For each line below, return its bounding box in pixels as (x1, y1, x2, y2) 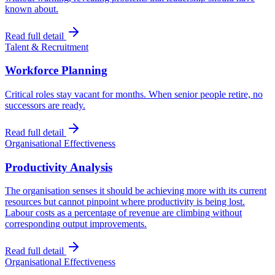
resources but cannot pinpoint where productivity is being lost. (5, 196, 245, 207)
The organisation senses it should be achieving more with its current (5, 185, 266, 196)
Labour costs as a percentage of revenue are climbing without (5, 207, 242, 219)
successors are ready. (5, 100, 85, 110)
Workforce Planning (5, 64, 107, 77)
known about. (5, 3, 58, 14)
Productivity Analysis (5, 160, 112, 174)
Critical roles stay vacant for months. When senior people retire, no (5, 89, 263, 99)
